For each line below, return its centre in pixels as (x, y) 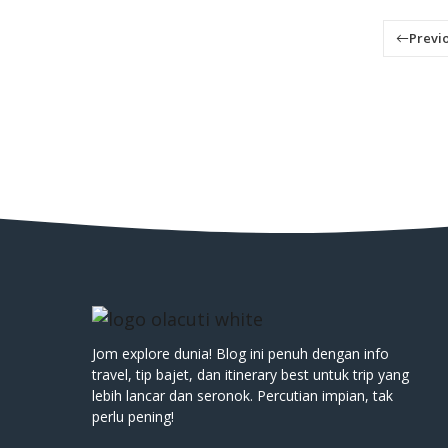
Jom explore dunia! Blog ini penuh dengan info (240, 353)
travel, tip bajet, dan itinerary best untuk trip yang (250, 374)
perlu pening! (133, 416)
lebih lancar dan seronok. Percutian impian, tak (242, 395)
